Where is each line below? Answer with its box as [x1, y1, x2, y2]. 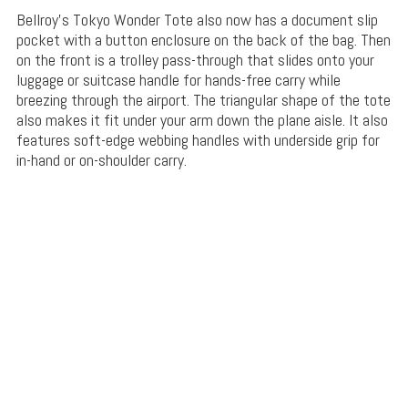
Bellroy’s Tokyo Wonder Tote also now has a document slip [15, 9, 378, 31]
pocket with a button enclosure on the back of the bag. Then [15, 29, 391, 51]
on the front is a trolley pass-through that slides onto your [15, 49, 374, 71]
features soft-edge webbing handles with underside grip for [15, 129, 380, 151]
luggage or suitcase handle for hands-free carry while [15, 69, 341, 91]
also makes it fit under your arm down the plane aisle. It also [15, 109, 388, 131]
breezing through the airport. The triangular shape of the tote [15, 89, 391, 111]
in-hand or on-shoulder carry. [15, 149, 187, 171]
